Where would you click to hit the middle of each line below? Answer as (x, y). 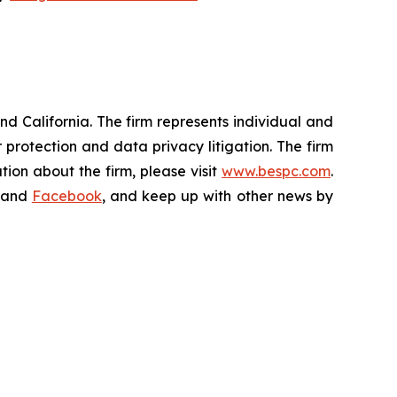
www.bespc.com (276, 171)
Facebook (66, 195)
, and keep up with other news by (218, 195)
